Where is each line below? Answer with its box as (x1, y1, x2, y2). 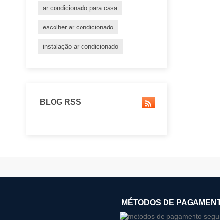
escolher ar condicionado (43, 24, 113, 31)
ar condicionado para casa (43, 4, 117, 12)
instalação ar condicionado (43, 43, 118, 51)
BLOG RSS (38, 98, 81, 107)
